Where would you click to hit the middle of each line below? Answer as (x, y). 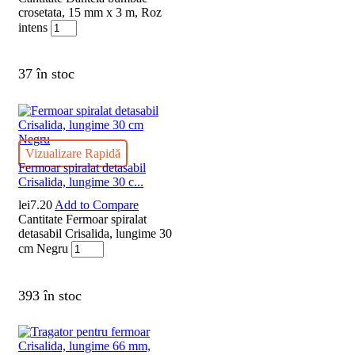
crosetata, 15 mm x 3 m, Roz (90, 12)
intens (33, 27)
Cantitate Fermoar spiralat (82, 219)
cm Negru (43, 249)
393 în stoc (50, 295)
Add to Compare (97, 205)
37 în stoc (46, 74)
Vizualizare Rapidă (73, 154)
